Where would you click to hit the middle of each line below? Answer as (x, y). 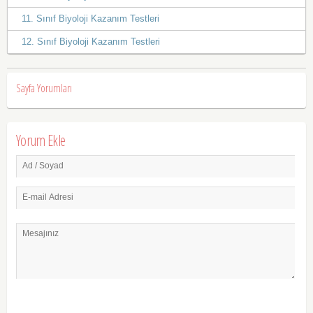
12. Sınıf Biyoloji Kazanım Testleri (91, 41)
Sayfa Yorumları (44, 88)
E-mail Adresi (48, 197)
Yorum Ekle (41, 140)
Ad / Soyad (43, 165)
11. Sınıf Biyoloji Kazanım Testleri (90, 18)
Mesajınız (40, 234)
